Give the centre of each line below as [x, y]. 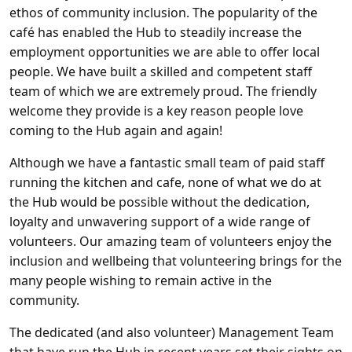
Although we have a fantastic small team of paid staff [167, 163]
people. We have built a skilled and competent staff [161, 71]
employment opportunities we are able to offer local [165, 52]
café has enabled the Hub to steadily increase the [156, 32]
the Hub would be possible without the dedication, [159, 202]
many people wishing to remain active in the [141, 280]
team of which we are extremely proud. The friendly [163, 91]
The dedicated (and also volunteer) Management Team [172, 332]
